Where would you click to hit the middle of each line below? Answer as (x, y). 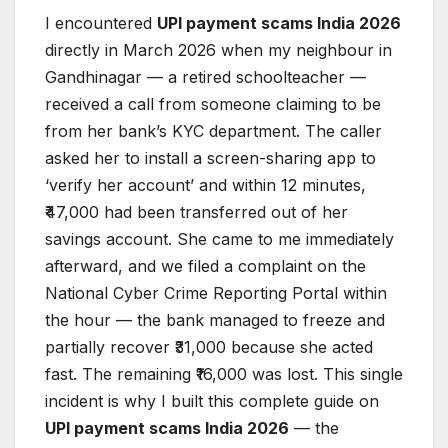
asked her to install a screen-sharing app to (210, 157)
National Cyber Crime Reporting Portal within (216, 292)
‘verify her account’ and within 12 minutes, (205, 184)
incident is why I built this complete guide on (212, 400)
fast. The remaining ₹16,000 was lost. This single (224, 373)
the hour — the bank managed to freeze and (215, 319)
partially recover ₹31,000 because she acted (209, 346)
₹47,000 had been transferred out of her (196, 211)
